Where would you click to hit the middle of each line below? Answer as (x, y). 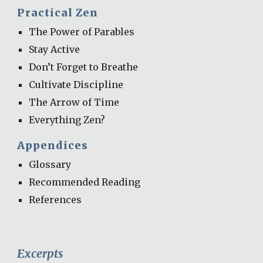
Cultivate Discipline (76, 85)
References (55, 200)
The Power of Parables (82, 32)
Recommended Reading (85, 182)
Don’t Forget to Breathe (84, 67)
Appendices (53, 146)
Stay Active (55, 49)
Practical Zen (58, 13)
